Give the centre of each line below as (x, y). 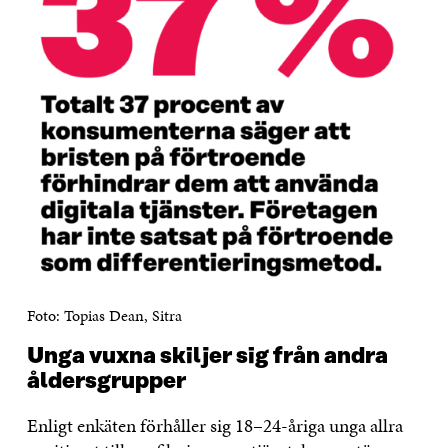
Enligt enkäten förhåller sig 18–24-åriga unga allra (214, 425)
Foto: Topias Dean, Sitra (104, 315)
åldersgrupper (106, 381)
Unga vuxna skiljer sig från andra (207, 356)
